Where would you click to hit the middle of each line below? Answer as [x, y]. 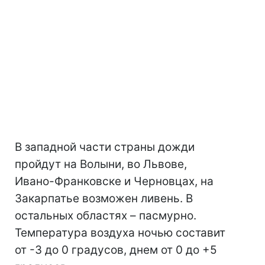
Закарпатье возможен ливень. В [104, 199]
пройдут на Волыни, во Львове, [101, 164]
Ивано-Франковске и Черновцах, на [114, 182]
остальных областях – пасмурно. [106, 216]
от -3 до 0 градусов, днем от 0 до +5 [116, 250]
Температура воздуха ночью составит [120, 233]
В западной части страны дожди [105, 147]
